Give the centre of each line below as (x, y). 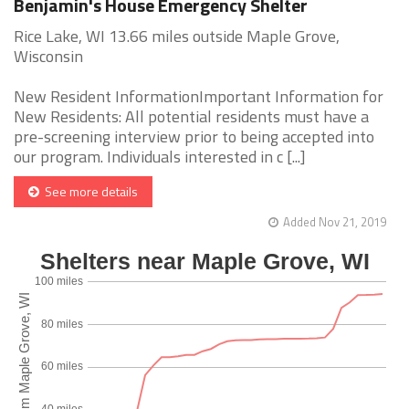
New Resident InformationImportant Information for (199, 97)
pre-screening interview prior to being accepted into (194, 137)
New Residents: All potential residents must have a (191, 117)
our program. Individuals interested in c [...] (160, 157)
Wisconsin (48, 57)
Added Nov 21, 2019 (335, 222)
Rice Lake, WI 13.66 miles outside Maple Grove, (177, 37)
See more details (89, 192)
